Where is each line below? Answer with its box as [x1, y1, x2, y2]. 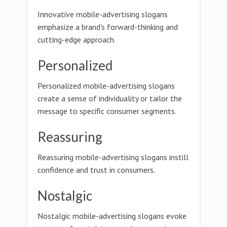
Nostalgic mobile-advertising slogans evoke [37, 211, 186, 221]
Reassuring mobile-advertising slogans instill [37, 152, 188, 162]
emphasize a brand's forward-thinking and [37, 22, 178, 32]
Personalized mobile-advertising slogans [37, 81, 175, 91]
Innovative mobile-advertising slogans [37, 9, 168, 19]
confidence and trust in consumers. [37, 165, 155, 175]
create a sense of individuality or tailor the [37, 93, 182, 103]
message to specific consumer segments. [37, 106, 176, 116]
